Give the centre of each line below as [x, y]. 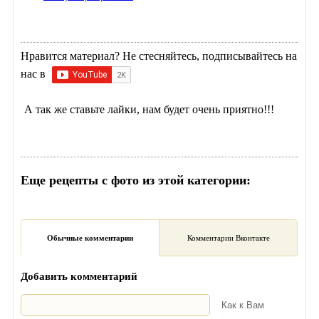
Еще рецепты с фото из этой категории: [136, 180]
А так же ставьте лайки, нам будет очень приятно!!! [149, 109]
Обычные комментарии [90, 237]
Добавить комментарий [79, 276]
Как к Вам [243, 305]
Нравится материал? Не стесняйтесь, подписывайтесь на [159, 56]
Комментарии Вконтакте [228, 237]
